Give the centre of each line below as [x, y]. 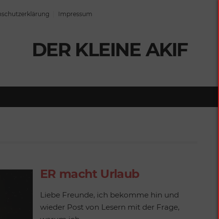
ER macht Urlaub [90, 174]
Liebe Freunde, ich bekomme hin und [109, 195]
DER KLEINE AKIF [109, 50]
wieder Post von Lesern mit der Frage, [109, 207]
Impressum [75, 14]
